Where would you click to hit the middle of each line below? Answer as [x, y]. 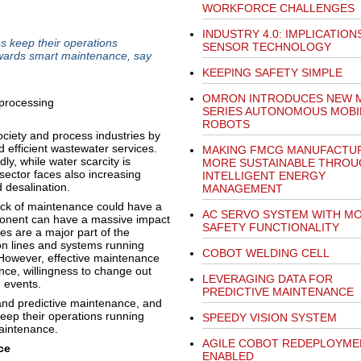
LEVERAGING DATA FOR [267, 279]
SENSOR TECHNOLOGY [266, 47]
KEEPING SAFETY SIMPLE [272, 73]
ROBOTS [226, 124]
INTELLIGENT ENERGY [263, 176]
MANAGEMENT [242, 189]
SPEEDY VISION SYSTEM [269, 317]
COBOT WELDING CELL [266, 253]
